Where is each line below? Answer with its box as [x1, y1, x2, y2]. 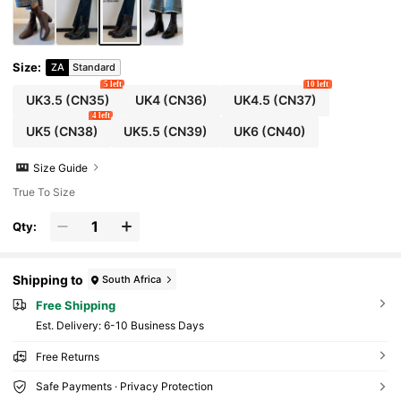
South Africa [102, 272, 162, 286]
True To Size [13, 185, 76, 200]
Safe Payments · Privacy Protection [35, 379, 213, 393]
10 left [306, 79, 329, 89]
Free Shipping [35, 297, 115, 312]
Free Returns [35, 349, 99, 363]
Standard [73, 61, 116, 74]
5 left [103, 79, 122, 89]
